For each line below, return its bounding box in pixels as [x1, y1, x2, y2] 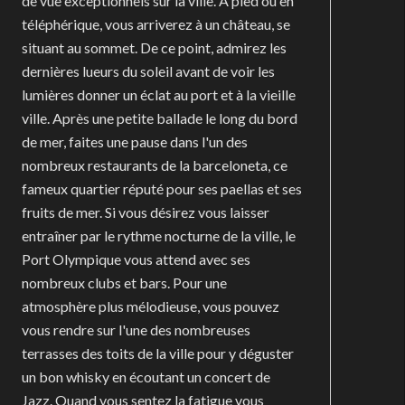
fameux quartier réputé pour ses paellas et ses [21, 180, 302, 197]
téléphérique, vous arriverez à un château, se [21, 15, 290, 33]
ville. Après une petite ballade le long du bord [21, 109, 297, 127]
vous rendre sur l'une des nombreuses [21, 321, 250, 338]
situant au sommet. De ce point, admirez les [21, 39, 287, 56]
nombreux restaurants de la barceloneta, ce [21, 156, 287, 174]
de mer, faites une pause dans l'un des [21, 133, 248, 150]
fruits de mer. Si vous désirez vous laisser [21, 203, 269, 221]
